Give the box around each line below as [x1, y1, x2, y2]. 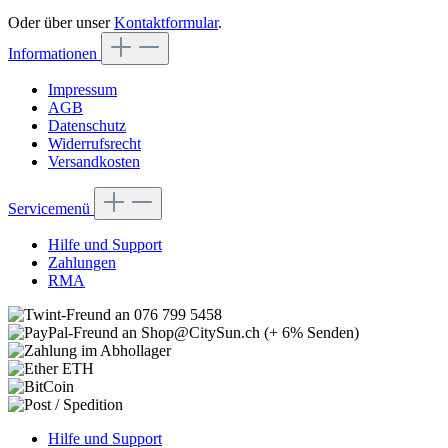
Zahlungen [48, 253, 116, 271]
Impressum [48, 80, 117, 98]
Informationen [8, 44, 101, 62]
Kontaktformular [114, 13, 218, 31]
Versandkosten [48, 152, 140, 170]
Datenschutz [48, 116, 126, 134]
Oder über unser [8, 13, 114, 31]
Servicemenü [8, 199, 94, 217]
